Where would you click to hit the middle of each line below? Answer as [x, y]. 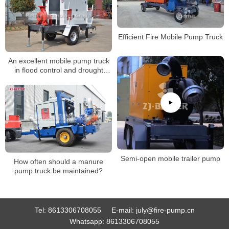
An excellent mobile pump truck [59, 61]
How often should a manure [59, 162]
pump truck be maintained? [59, 171]
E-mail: [123, 210]
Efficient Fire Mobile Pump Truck [170, 37]
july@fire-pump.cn [165, 210]
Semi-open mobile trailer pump [170, 158]
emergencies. [59, 79]
